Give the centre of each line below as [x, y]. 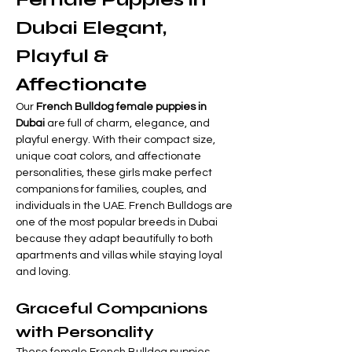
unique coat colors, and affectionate [110, 157]
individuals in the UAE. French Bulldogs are [125, 206]
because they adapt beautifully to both [115, 239]
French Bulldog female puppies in [123, 107]
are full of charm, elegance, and [128, 124]
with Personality [85, 332]
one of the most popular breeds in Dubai [118, 223]
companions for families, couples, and [112, 190]
